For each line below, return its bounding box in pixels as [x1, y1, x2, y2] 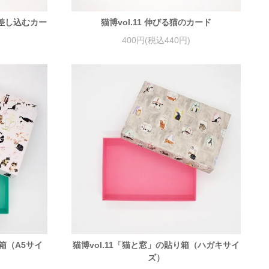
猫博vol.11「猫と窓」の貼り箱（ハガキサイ [72, 240, 240, 250]
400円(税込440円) [121, 35, 190, 45]
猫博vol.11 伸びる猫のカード [100, 17, 211, 28]
